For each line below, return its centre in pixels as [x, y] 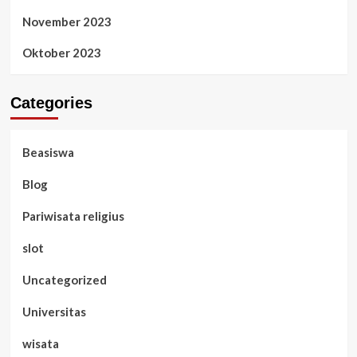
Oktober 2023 [61, 52]
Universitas [54, 311]
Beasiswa [48, 152]
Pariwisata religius [73, 216]
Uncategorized [64, 279]
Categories [51, 102]
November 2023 [67, 21]
